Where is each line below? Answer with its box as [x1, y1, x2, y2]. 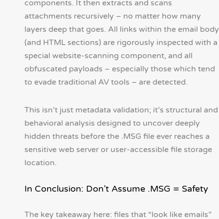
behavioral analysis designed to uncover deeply [24, 118, 200, 129]
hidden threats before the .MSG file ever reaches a [24, 131, 210, 142]
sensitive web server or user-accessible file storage [24, 145, 212, 155]
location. [24, 158, 57, 168]
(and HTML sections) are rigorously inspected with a [24, 38, 218, 48]
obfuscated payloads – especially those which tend [24, 64, 215, 74]
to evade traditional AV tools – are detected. [24, 77, 188, 88]
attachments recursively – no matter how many [24, 11, 201, 22]
